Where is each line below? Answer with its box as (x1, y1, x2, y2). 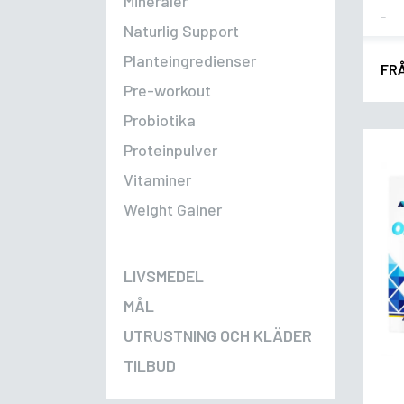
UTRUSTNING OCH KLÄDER (124, 326, 312, 346)
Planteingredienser (124, 50, 256, 71)
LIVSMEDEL (124, 266, 204, 287)
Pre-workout (124, 80, 211, 101)
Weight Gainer (124, 199, 222, 220)
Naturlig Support (124, 21, 239, 41)
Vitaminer (124, 170, 191, 190)
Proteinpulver (124, 140, 217, 161)
